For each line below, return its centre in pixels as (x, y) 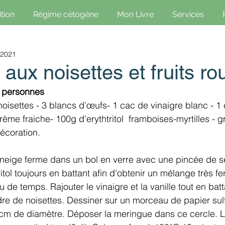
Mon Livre (135, 14)
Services (188, 14)
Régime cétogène (66, 14)
